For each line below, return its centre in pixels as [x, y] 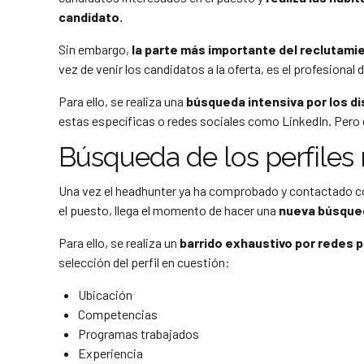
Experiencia [110, 353]
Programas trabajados [139, 334]
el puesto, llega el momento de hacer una [169, 210]
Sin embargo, [94, 49]
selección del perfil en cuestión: [144, 262]
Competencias [118, 314]
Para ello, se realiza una [122, 101]
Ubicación [105, 295]
